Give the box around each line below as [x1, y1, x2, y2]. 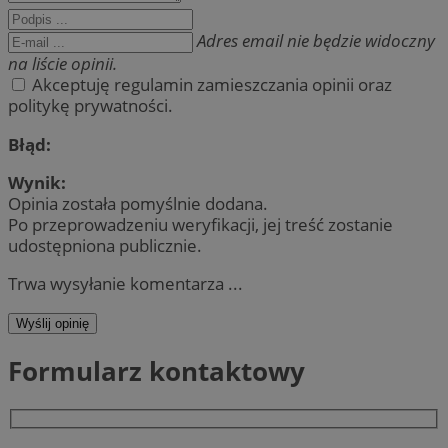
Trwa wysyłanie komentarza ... [8, 271, 243, 295]
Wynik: [8, 170, 66, 194]
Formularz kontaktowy [8, 353, 305, 390]
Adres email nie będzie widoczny [197, 29, 435, 53]
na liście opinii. [8, 52, 117, 76]
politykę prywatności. [8, 94, 173, 118]
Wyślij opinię [16, 316, 89, 332]
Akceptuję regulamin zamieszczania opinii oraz [28, 73, 392, 97]
